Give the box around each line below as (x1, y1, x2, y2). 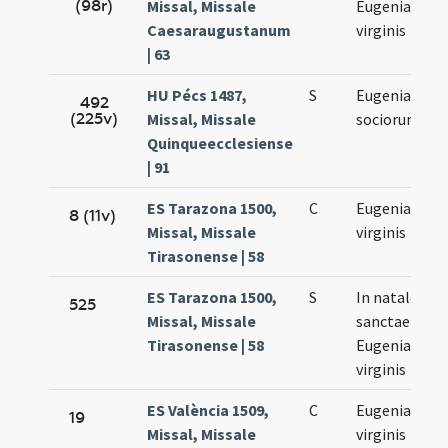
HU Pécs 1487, (147, 85, 248, 106)
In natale (356, 287, 419, 308)
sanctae (356, 311, 411, 332)
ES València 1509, (147, 400, 270, 421)
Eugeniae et (356, 85, 438, 106)
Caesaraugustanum (147, 20, 292, 41)
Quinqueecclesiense (147, 133, 294, 154)
